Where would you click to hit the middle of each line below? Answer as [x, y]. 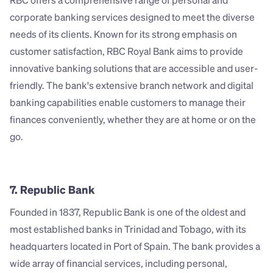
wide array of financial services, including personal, [119, 263]
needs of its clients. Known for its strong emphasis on [123, 34]
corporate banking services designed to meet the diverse [132, 17]
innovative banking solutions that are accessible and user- [134, 68]
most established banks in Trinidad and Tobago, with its [128, 229]
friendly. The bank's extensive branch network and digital [132, 85]
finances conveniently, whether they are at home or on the [133, 119]
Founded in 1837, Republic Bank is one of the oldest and [128, 212]
